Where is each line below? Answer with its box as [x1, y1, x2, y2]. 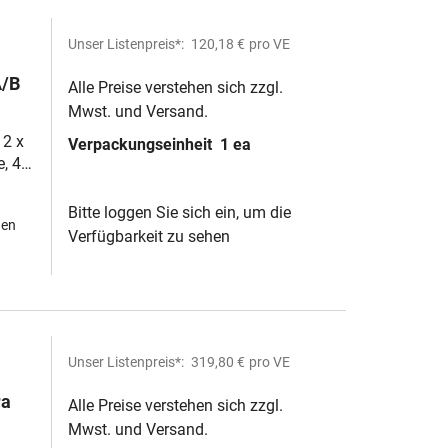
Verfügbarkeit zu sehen [68, 227, 230, 246]
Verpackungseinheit [68, 135, 216, 154]
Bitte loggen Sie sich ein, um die [68, 203, 291, 222]
